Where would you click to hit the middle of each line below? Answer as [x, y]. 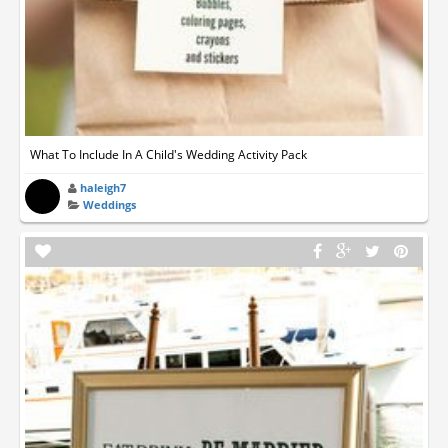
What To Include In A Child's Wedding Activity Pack [168, 154]
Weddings [110, 204]
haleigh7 [103, 187]
